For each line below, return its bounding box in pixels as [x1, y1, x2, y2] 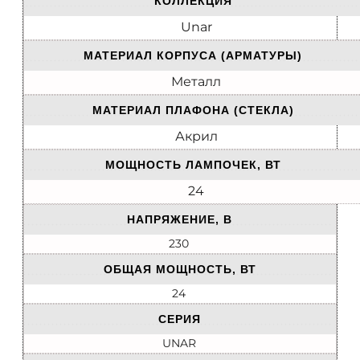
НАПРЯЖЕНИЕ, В [127, 213, 232, 227]
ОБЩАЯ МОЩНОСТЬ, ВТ [103, 263, 256, 276]
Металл [171, 74, 221, 90]
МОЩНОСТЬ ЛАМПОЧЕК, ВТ [104, 158, 281, 172]
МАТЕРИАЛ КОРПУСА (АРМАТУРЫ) [84, 49, 302, 63]
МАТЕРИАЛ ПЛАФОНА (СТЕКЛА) [92, 104, 294, 117]
